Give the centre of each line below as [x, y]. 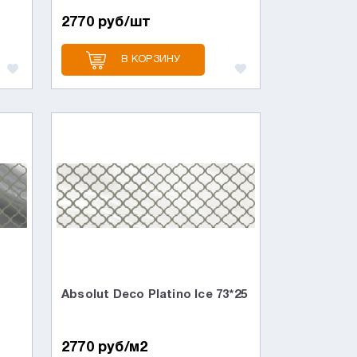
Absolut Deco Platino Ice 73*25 [155, 295]
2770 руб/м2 [105, 347]
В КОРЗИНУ [151, 60]
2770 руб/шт [106, 22]
